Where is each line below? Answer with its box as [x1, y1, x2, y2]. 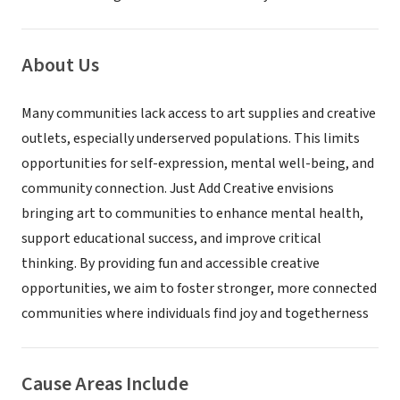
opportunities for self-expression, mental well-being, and [21, 154, 374, 173]
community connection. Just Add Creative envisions [21, 179, 334, 198]
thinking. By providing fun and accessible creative [21, 254, 320, 273]
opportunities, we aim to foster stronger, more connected [21, 279, 377, 298]
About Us [21, 51, 99, 79]
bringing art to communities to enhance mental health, [21, 204, 363, 223]
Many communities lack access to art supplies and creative [21, 104, 376, 123]
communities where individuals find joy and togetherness [21, 304, 369, 323]
